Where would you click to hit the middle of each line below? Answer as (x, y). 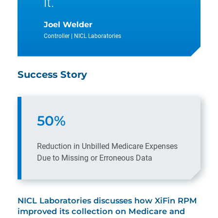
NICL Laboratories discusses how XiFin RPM (107, 200)
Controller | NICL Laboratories (82, 36)
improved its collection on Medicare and (101, 211)
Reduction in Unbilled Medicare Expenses (107, 146)
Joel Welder (68, 24)
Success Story (52, 74)
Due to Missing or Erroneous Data (95, 158)
